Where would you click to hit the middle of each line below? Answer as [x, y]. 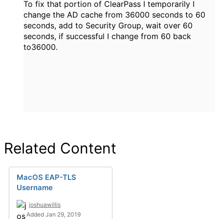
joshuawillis [45, 205]
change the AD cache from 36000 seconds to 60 [114, 15]
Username [35, 187]
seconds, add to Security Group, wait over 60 [108, 25]
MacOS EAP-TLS [46, 177]
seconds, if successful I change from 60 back [107, 36]
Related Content [60, 148]
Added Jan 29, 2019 [54, 214]
